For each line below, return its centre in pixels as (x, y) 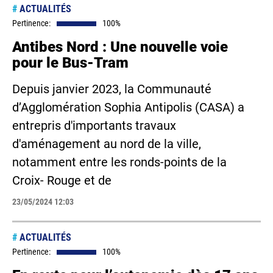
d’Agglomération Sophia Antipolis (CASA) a (128, 107)
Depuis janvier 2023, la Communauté (112, 89)
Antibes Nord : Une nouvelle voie (120, 47)
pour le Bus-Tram (70, 63)
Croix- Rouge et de (62, 180)
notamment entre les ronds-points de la (119, 162)
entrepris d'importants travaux (94, 126)
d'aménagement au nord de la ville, (107, 144)
